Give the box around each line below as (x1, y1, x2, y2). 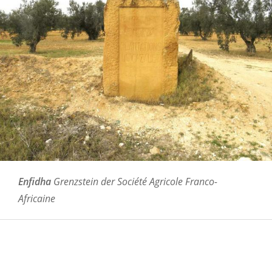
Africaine (18, 191, 55, 205)
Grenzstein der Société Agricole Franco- (51, 174, 217, 188)
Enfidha (18, 174, 51, 188)
